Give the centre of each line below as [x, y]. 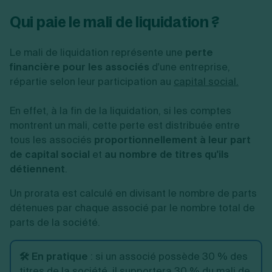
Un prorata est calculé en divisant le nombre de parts [133, 193]
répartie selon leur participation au [92, 82]
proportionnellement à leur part [172, 140]
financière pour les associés [80, 67]
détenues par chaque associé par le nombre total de [132, 208]
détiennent [37, 169]
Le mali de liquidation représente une [97, 53]
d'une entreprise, [190, 67]
